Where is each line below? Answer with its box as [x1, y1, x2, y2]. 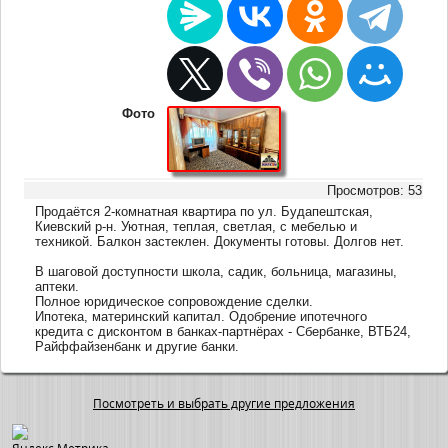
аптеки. [35, 278, 80, 294]
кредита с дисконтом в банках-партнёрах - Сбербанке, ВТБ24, [35, 323, 412, 339]
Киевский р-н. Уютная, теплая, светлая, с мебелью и [35, 218, 358, 234]
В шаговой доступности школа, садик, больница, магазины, [35, 263, 398, 279]
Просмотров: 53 [327, 182, 423, 198]
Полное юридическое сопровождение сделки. [35, 293, 314, 309]
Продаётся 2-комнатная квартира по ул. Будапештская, [35, 203, 374, 219]
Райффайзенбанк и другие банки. [35, 338, 240, 354]
